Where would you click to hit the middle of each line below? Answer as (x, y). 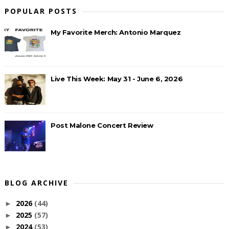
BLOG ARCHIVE (36, 182)
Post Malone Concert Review (102, 125)
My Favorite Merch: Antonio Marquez (116, 32)
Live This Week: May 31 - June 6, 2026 (117, 78)
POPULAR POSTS (41, 11)
